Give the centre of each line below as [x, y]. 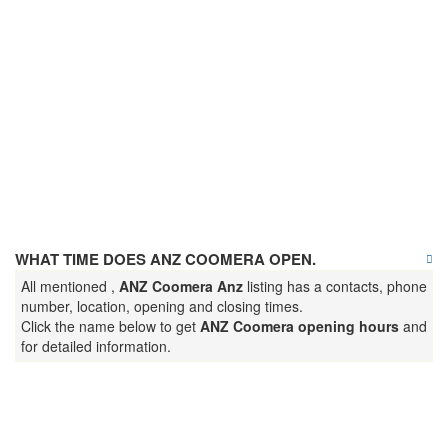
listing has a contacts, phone [335, 286]
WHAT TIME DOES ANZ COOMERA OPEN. [165, 259]
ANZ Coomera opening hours [299, 326]
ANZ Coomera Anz [181, 286]
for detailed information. [96, 346]
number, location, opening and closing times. [162, 306]
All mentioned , [70, 286]
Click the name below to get [110, 326]
